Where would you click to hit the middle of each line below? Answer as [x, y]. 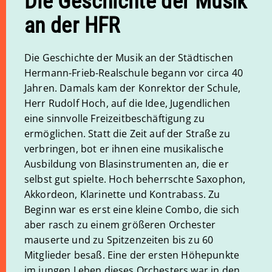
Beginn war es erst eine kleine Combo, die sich [132, 209]
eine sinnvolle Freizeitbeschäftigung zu [115, 118]
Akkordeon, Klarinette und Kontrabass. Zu [122, 194]
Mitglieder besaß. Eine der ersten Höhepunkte [132, 255]
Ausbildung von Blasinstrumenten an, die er [127, 164]
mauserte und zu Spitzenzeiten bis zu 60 [119, 240]
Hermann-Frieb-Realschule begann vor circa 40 [134, 73]
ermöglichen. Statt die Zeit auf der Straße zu [127, 134]
